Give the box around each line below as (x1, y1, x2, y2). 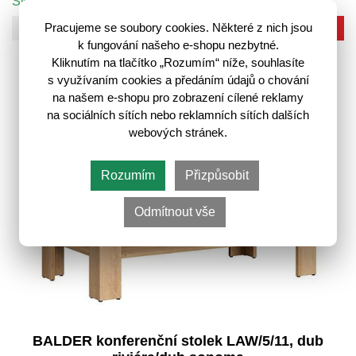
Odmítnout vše (134, 205, 215, 219)
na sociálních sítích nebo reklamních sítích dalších (47, 109, 309, 122)
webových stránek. (129, 126, 227, 139)
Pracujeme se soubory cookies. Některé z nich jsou (44, 21, 312, 34)
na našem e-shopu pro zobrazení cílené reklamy (52, 91, 304, 104)
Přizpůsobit (185, 168, 249, 182)
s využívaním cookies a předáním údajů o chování (47, 74, 309, 87)
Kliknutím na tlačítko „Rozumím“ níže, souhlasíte (52, 56, 304, 69)
